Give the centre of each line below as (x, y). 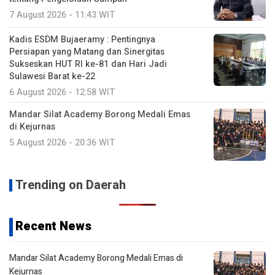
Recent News (53, 227)
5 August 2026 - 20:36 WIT (62, 143)
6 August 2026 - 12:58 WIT (62, 93)
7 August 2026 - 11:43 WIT (62, 15)
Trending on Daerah (71, 185)
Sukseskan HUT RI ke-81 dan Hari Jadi (88, 64)
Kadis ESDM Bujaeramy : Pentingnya (82, 40)
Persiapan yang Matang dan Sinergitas (87, 52)
